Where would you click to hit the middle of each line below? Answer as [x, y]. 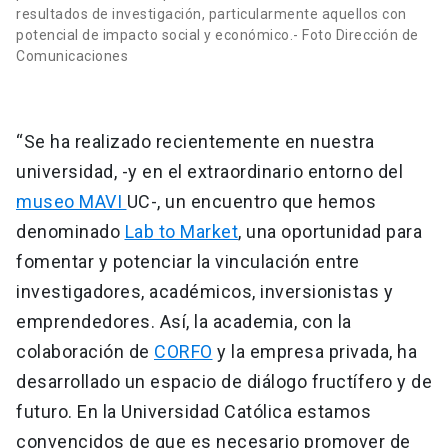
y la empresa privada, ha [314, 352]
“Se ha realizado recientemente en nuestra [195, 142]
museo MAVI [71, 202]
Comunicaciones [72, 56]
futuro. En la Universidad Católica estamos [193, 412]
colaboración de [85, 352]
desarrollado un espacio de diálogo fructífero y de [224, 382]
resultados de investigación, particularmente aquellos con [211, 14]
